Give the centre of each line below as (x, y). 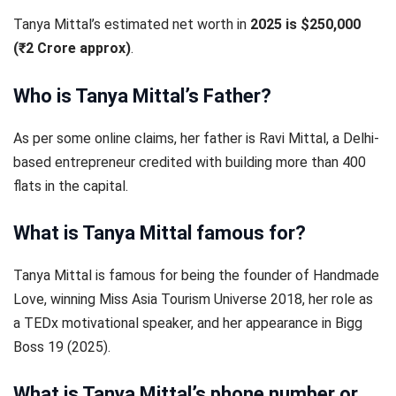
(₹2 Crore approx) (72, 49)
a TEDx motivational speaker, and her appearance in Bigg (188, 323)
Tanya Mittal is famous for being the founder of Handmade (196, 275)
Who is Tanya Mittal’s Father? (142, 95)
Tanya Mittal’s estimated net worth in (132, 25)
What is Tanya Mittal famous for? (160, 232)
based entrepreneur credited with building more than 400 (190, 162)
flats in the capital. (71, 186)
